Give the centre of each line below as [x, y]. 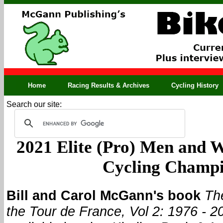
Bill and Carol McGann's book [104, 196]
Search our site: [34, 104]
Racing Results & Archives [109, 85]
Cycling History [195, 85]
